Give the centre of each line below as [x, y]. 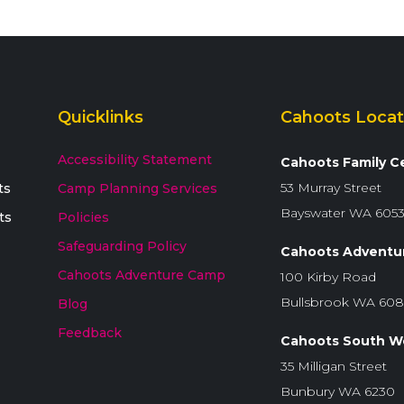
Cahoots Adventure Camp [142, 275]
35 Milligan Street [333, 366]
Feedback [90, 333]
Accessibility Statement [135, 160]
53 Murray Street [331, 188]
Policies [84, 217]
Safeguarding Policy [123, 246]
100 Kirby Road [328, 277]
